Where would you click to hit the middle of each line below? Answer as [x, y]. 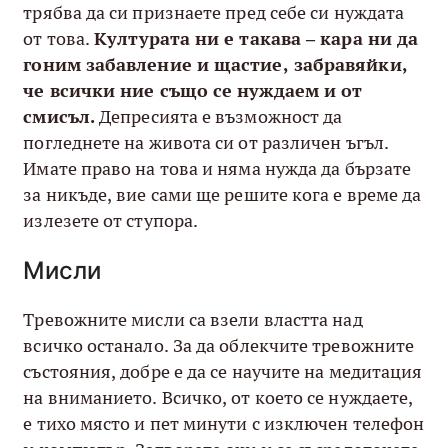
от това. [59, 39]
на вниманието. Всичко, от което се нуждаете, [218, 397]
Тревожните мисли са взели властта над [193, 319]
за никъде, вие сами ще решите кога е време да [222, 195]
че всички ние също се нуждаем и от [193, 91]
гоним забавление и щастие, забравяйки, [215, 65]
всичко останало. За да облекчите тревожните [219, 345]
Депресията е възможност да [218, 117]
